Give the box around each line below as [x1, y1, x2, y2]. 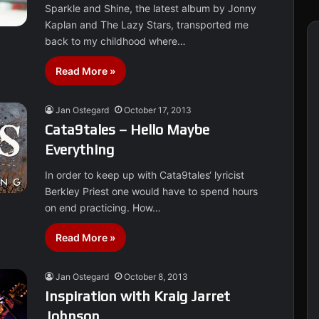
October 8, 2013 [124, 271, 189, 282]
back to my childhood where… [45, 35, 187, 47]
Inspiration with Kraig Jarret [45, 288, 231, 304]
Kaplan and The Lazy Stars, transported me [45, 19, 249, 31]
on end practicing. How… [45, 202, 162, 214]
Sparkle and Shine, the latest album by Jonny [45, 2, 257, 14]
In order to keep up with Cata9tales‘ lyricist [45, 169, 245, 181]
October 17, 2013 [124, 105, 192, 115]
